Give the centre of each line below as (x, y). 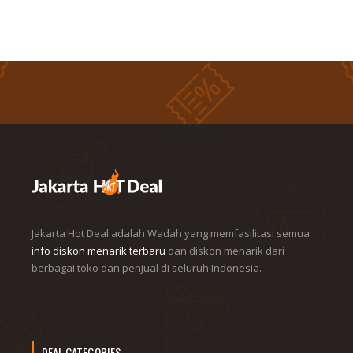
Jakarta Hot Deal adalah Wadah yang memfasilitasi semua (171, 233)
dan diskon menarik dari (225, 250)
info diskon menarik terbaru (98, 250)
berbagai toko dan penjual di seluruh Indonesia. (147, 268)
